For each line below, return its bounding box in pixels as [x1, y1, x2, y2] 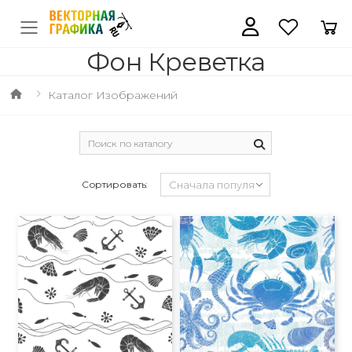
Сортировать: [81, 178, 148, 190]
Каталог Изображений [47, 88, 178, 102]
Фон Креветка [86, 46, 266, 77]
